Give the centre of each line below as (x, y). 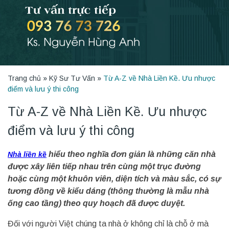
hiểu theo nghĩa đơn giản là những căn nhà (131, 154)
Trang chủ (24, 78)
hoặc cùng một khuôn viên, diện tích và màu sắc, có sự (114, 178)
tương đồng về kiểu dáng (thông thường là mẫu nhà (108, 191)
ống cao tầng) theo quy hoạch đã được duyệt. (96, 203)
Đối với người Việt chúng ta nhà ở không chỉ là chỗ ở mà (108, 223)
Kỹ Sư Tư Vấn (72, 78)
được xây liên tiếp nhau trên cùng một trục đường (104, 166)
